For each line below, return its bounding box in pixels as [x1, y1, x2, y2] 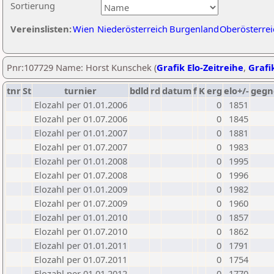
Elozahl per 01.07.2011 [34, 253, 127, 265]
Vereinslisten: [10, 23, 72, 35]
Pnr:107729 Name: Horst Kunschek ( [7, 61, 157, 73]
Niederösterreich [97, 23, 168, 35]
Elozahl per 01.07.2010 [34, 225, 127, 237]
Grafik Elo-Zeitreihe [157, 61, 243, 73]
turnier [64, 84, 97, 97]
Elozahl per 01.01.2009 [34, 183, 127, 195]
